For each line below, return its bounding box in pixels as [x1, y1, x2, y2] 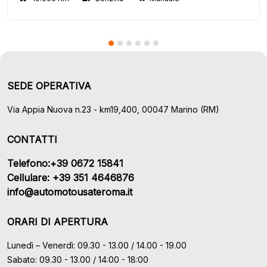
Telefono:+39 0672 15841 [7, 157, 123, 169]
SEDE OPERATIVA [7, 80, 91, 92]
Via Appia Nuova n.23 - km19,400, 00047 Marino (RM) [7, 104, 219, 114]
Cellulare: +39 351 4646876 [7, 172, 134, 184]
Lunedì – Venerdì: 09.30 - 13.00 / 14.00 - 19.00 [7, 240, 187, 250]
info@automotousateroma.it [7, 186, 132, 198]
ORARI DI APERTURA [7, 216, 108, 228]
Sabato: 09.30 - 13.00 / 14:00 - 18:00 [7, 254, 148, 265]
